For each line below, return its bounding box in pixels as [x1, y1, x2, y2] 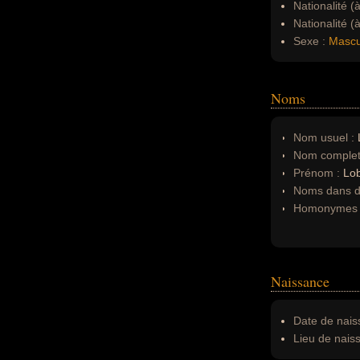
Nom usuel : [293, 131, 354, 144]
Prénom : [293, 166, 343, 179]
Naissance [271, 272, 329, 291]
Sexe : [293, 35, 325, 47]
